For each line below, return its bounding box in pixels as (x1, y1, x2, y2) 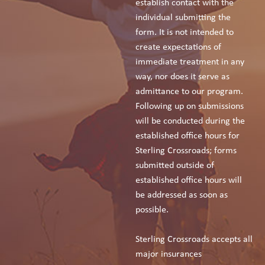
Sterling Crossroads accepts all (135, 234, 253, 244)
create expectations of (135, 42, 222, 52)
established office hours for (135, 131, 240, 141)
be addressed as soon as (135, 190, 228, 200)
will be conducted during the (135, 116, 245, 126)
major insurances (135, 249, 202, 259)
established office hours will (135, 175, 243, 185)
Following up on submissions (135, 101, 244, 111)
